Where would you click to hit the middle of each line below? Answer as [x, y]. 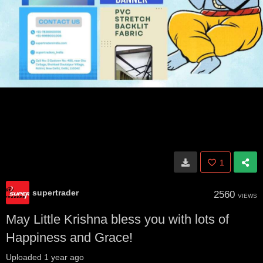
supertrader [55, 193]
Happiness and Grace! [69, 237]
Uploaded [25, 257]
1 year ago [64, 257]
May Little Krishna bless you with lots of [117, 219]
